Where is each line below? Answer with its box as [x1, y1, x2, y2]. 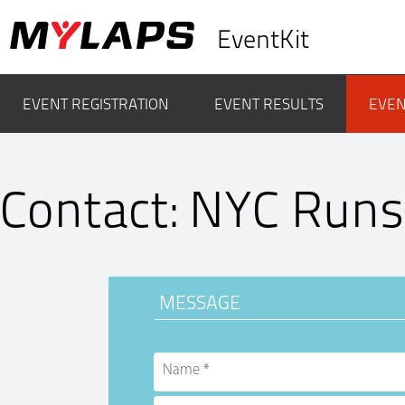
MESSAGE [159, 291, 240, 314]
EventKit [217, 24, 309, 54]
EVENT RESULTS [214, 95, 324, 113]
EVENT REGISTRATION [23, 95, 169, 113]
